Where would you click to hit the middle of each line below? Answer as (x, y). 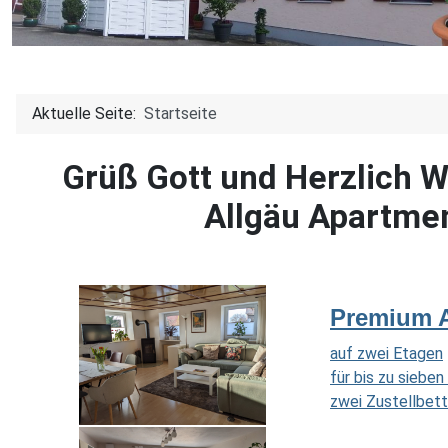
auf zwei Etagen (386, 354)
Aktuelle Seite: (88, 114)
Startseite (180, 114)
